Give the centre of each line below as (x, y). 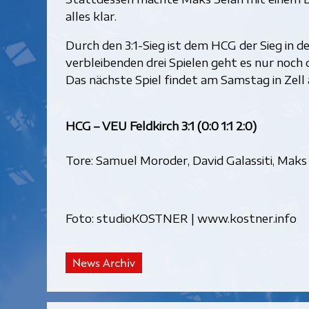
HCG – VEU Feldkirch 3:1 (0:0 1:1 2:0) (161, 126)
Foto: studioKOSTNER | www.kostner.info (181, 218)
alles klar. (91, 16)
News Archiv (103, 263)
